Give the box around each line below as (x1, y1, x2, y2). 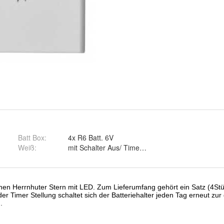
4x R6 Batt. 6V (67, 132, 113, 143)
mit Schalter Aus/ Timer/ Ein (67, 142, 156, 153)
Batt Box (17, 132, 44, 143)
